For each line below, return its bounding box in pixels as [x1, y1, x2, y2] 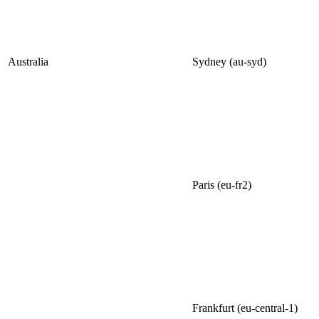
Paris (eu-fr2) [192, 179, 251, 192]
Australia [8, 56, 48, 68]
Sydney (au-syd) [192, 56, 266, 68]
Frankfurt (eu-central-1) [192, 302, 298, 315]
